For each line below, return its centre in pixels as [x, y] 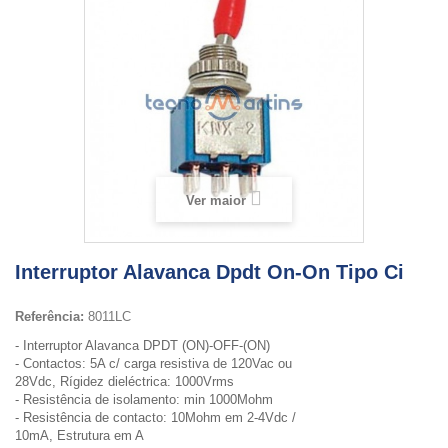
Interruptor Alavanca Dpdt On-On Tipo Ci [209, 272]
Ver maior [216, 200]
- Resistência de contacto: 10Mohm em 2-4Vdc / [155, 417]
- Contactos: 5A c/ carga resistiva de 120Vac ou [153, 363]
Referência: [49, 316]
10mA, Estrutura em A [79, 435]
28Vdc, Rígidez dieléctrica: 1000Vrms [124, 381]
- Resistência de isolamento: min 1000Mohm [144, 399]
